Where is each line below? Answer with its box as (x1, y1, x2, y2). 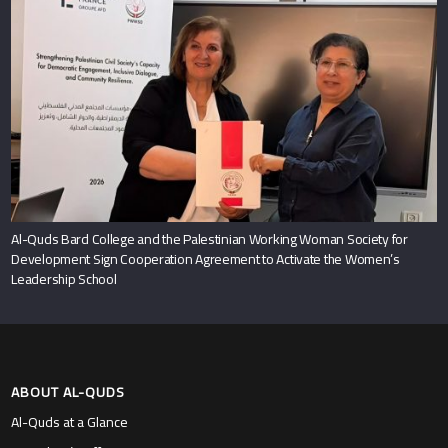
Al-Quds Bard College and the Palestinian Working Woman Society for (11, 226, 408, 253)
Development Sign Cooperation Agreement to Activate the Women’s (11, 246, 400, 273)
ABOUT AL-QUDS (11, 379, 126, 406)
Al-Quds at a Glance (11, 409, 129, 436)
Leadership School (11, 266, 117, 293)
